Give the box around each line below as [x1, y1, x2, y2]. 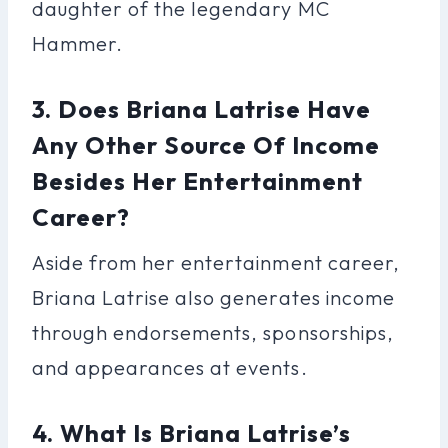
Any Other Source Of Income [32, 129, 381, 160]
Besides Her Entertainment [32, 165, 364, 196]
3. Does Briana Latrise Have [32, 93, 372, 124]
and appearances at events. [32, 354, 308, 380]
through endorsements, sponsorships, [32, 319, 394, 345]
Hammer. [32, 30, 124, 56]
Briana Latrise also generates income [32, 284, 395, 310]
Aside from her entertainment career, [32, 249, 400, 275]
